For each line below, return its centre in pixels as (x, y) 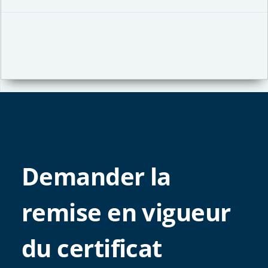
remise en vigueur (126, 212)
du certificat (92, 248)
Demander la (96, 176)
